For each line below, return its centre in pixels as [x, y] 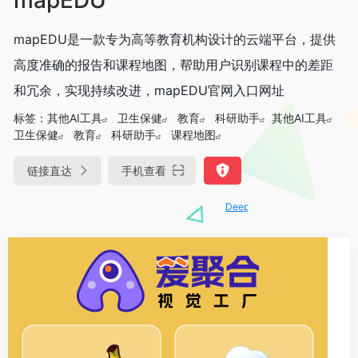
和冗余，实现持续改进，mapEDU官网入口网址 [149, 90]
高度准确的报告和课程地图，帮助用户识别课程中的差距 [173, 64]
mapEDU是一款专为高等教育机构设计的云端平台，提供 [175, 39]
